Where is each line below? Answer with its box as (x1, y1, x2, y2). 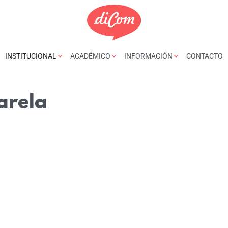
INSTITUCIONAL (5, 51, 58, 60)
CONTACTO (186, 51, 223, 60)
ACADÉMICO (70, 51, 112, 60)
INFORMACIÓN (124, 51, 174, 60)
